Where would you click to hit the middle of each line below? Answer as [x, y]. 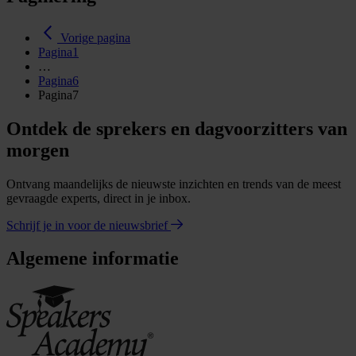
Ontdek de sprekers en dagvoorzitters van [177, 128]
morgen [38, 150]
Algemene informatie [93, 259]
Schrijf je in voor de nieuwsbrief [89, 225]
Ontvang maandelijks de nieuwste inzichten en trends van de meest [174, 184]
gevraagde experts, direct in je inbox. [99, 198]
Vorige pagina [95, 37]
